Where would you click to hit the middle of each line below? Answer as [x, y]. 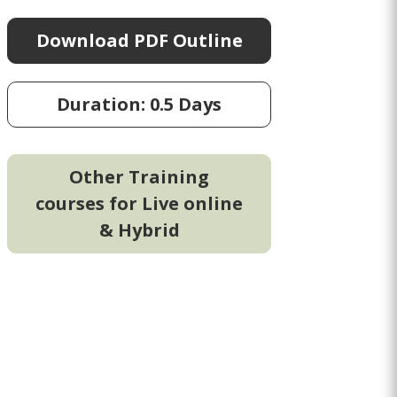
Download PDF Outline [139, 40]
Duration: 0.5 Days [139, 104]
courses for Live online [139, 203]
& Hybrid [139, 230]
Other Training [139, 176]
